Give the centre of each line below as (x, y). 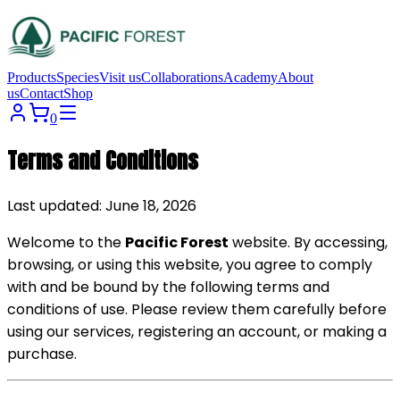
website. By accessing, (308, 243)
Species (78, 78)
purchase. (42, 354)
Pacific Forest (177, 243)
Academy (250, 78)
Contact (42, 94)
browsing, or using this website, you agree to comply (190, 265)
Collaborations (182, 78)
